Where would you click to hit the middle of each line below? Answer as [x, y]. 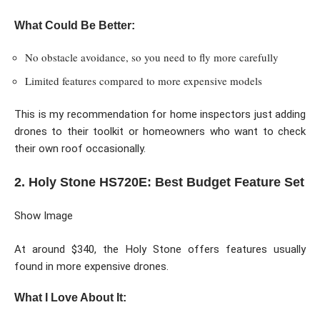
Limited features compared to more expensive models [144, 80]
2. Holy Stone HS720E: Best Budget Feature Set [159, 182]
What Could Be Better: [75, 25]
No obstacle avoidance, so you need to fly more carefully [152, 57]
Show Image [44, 216]
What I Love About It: [70, 298]
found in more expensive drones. [91, 266]
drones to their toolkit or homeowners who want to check [160, 132]
